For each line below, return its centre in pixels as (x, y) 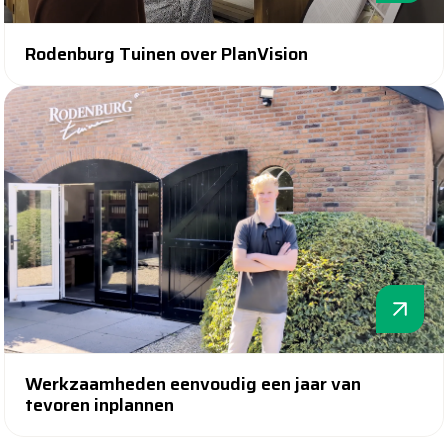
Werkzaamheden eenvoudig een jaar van (193, 384)
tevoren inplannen (99, 405)
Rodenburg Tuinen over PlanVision (166, 54)
